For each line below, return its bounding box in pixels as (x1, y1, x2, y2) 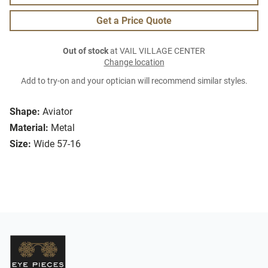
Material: (10, 122, 48, 134)
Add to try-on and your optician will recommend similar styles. (20, 76, 248, 87)
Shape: (10, 106, 40, 118)
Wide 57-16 (33, 138, 81, 150)
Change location (103, 57, 165, 68)
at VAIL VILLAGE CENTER (108, 46, 205, 57)
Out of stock (63, 46, 108, 57)
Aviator (42, 106, 72, 118)
